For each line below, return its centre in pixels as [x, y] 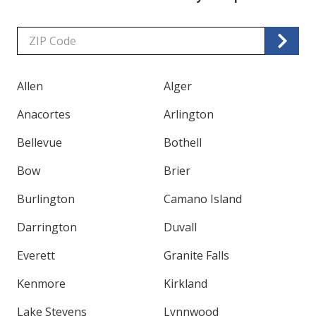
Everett [36, 255]
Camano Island [203, 199]
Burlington [46, 199]
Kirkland [186, 283]
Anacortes [44, 114]
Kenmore [41, 283]
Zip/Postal [43, 34]
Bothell [183, 142]
